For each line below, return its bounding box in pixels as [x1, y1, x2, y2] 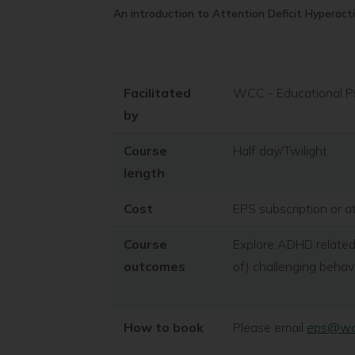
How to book [124, 319, 204, 335]
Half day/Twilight [233, 143, 330, 158]
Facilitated [124, 85, 191, 101]
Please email [233, 319, 307, 335]
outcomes [124, 258, 185, 274]
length [124, 165, 165, 181]
